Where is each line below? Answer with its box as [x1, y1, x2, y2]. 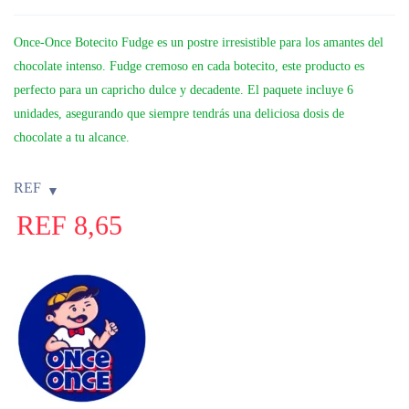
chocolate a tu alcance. [14, 130, 130, 144]
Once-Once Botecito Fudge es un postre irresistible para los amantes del [14, 35, 383, 49]
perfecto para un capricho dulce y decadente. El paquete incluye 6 [14, 82, 353, 97]
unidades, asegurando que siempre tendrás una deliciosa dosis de [14, 106, 344, 121]
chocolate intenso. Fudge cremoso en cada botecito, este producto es [14, 58, 364, 73]
